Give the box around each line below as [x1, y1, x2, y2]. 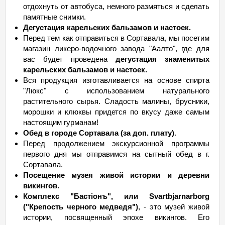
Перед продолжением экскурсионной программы [23, 139, 209, 148]
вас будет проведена [23, 55, 107, 63]
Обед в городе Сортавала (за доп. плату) [23, 129, 174, 137]
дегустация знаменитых [107, 55, 209, 63]
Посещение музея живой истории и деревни [23, 171, 209, 179]
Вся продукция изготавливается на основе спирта [23, 76, 209, 84]
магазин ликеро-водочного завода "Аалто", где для [23, 44, 209, 53]
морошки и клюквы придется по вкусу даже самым [23, 107, 209, 116]
